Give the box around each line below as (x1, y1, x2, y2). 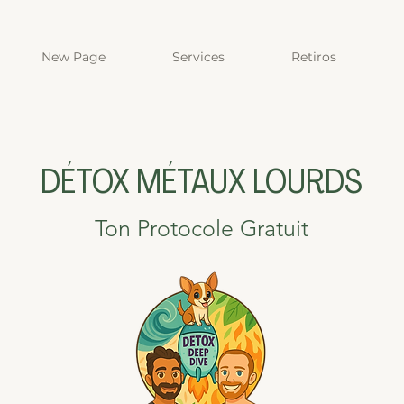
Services (172, 49, 225, 65)
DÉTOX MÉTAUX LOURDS (41, 167, 363, 202)
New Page (41, 49, 106, 65)
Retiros (291, 49, 336, 65)
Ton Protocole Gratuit (95, 215, 308, 242)
